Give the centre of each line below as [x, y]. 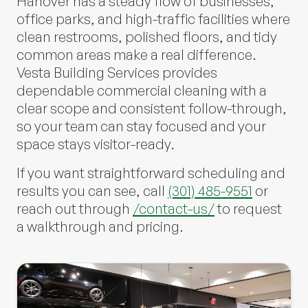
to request [248, 208]
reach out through [75, 208]
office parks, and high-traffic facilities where [153, 19]
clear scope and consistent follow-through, [152, 108]
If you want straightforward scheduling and [151, 173]
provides [188, 72]
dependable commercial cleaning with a [142, 90]
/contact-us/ [174, 208]
